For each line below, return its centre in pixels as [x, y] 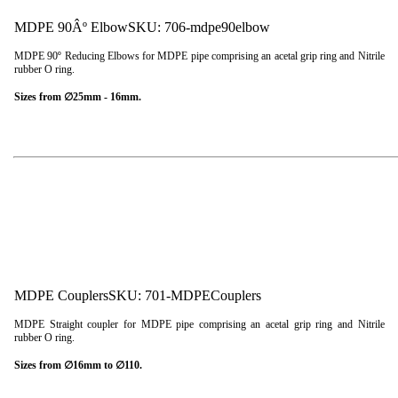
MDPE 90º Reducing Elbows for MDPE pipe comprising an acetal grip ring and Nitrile [199, 56]
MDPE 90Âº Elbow [71, 27]
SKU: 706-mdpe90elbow [199, 27]
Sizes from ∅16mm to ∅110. [78, 365]
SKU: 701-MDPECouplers [185, 295]
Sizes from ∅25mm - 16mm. [78, 96]
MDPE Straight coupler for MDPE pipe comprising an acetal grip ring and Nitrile [199, 324]
